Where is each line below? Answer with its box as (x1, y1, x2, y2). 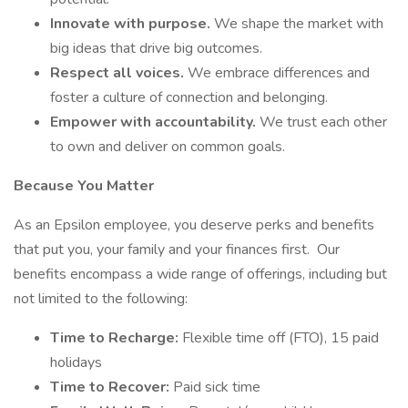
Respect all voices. (50, 63, 188, 83)
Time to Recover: (50, 377, 173, 397)
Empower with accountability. (50, 112, 260, 132)
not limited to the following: (14, 289, 195, 309)
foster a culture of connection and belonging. (50, 87, 328, 107)
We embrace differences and (188, 63, 370, 83)
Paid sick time (173, 377, 268, 397)
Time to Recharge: (50, 328, 182, 348)
